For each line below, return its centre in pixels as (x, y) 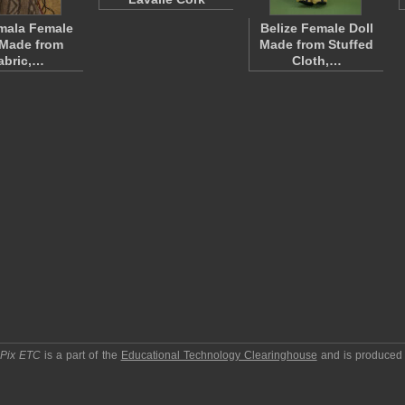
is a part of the (81, 355)
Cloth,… (316, 61)
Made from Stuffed (316, 44)
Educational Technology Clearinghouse (219, 355)
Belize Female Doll (316, 28)
